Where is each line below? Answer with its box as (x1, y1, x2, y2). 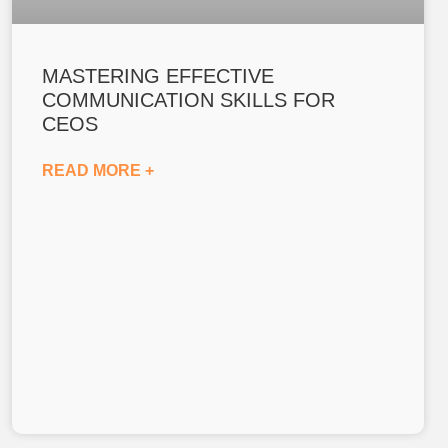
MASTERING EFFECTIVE (41, 65, 274, 88)
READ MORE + (41, 162, 154, 180)
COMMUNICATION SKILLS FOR (41, 89, 335, 112)
